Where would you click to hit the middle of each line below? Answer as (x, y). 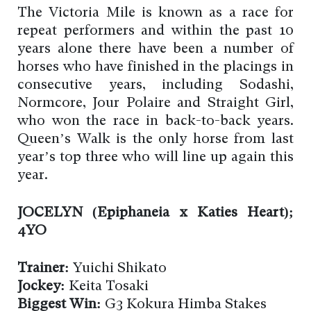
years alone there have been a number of (155, 50)
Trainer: (43, 269)
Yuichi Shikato (118, 269)
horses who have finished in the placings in (155, 68)
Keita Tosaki (107, 287)
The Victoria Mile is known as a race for (155, 14)
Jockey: (41, 287)
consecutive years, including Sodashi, (155, 86)
